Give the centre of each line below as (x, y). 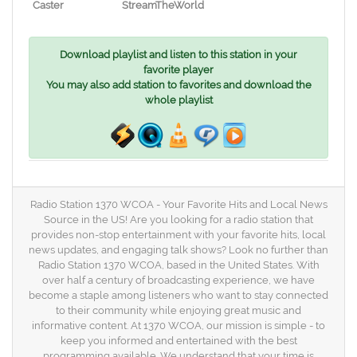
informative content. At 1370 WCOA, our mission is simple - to (178, 326)
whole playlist (178, 100)
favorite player (178, 70)
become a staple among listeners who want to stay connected (178, 295)
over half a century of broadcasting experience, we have (178, 280)
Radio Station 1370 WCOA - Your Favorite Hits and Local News (178, 204)
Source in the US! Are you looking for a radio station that (178, 220)
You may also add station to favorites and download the (178, 85)
